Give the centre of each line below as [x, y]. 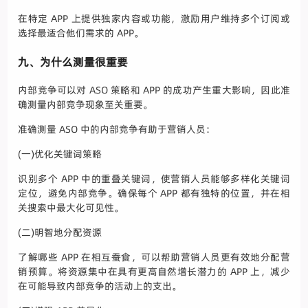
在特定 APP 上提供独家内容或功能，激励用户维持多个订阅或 [154, 19]
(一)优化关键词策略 [60, 154]
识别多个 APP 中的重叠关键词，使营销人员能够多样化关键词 [154, 179]
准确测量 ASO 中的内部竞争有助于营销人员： [117, 130]
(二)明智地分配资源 [60, 233]
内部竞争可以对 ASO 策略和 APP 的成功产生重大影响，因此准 [154, 90]
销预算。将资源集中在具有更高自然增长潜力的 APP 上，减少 [154, 272]
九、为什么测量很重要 [73, 62]
